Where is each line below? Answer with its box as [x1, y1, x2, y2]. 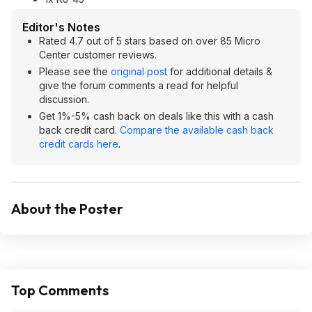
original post [111, 65, 167, 77]
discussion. [39, 93, 89, 105]
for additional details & [167, 65, 272, 77]
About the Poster [11, 200, 123, 217]
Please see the [39, 65, 111, 77]
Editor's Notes [22, 20, 100, 34]
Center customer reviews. [39, 49, 157, 61]
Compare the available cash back [120, 124, 274, 136]
